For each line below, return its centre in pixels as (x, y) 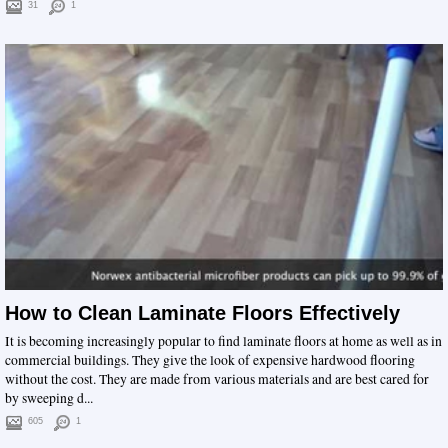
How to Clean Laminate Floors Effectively (202, 313)
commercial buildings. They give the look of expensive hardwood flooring (210, 360)
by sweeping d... (49, 398)
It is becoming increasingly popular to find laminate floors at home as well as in (223, 341)
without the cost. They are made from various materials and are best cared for (217, 379)
